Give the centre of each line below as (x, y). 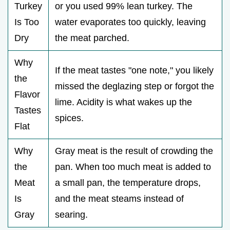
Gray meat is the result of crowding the (134, 151)
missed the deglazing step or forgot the (135, 87)
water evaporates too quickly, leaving (130, 22)
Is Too (27, 22)
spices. (69, 118)
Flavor (27, 95)
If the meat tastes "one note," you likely (134, 71)
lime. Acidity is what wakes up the (123, 102)
